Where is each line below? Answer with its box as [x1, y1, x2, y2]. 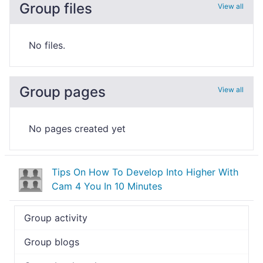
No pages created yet [29, 123, 126, 134]
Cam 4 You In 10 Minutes [52, 180, 162, 192]
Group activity [24, 212, 87, 224]
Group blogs [24, 236, 79, 248]
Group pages [19, 83, 106, 100]
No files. [29, 39, 65, 51]
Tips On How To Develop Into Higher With [52, 166, 238, 178]
